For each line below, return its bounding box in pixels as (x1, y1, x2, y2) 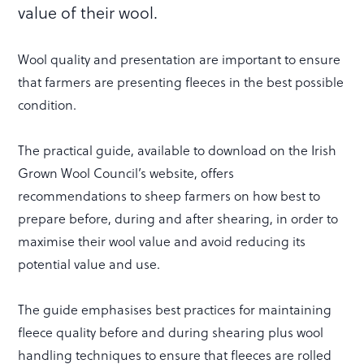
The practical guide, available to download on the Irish (18, 141, 337, 159)
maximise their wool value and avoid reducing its (18, 232, 306, 250)
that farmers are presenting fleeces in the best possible (18, 72, 344, 91)
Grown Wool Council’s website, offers (18, 163, 235, 182)
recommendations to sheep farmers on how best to (18, 186, 321, 205)
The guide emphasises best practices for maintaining (18, 300, 332, 318)
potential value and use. (18, 254, 161, 273)
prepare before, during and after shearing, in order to (18, 209, 339, 227)
